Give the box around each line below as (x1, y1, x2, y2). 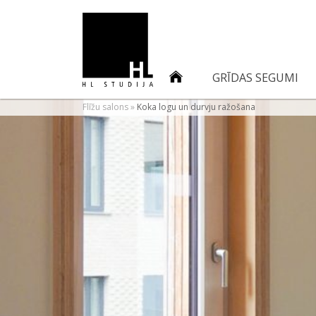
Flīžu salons (83, 101, 128, 113)
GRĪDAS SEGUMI (212, 70, 298, 85)
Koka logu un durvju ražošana (137, 101, 255, 113)
